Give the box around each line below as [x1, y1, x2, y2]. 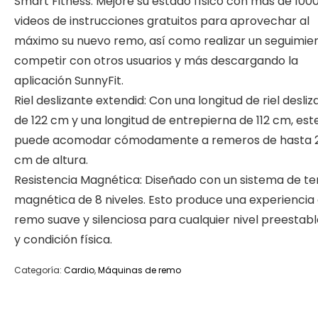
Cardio [64, 264, 94, 276]
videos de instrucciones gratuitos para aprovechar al [14, 13, 309, 29]
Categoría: [14, 264, 64, 276]
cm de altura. [14, 152, 88, 168]
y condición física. [14, 231, 112, 248]
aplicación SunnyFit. [14, 72, 124, 89]
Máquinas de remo [98, 264, 181, 276]
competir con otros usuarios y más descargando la [14, 53, 298, 69]
